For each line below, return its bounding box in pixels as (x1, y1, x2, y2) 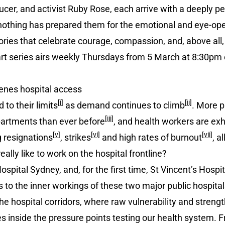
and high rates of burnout (100, 132, 202, 143)
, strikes (60, 132, 91, 143)
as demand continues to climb (63, 100, 185, 110)
